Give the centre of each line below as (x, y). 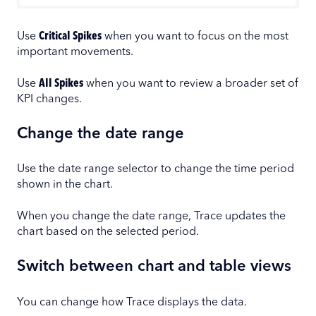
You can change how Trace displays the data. (132, 302)
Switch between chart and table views (154, 267)
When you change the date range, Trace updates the (151, 216)
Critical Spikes (70, 37)
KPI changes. (49, 99)
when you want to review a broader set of (191, 84)
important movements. (75, 53)
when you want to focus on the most (195, 37)
